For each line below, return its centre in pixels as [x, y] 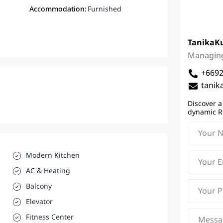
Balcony [39, 187]
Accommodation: [58, 9]
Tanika [201, 43]
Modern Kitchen [53, 156]
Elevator [40, 202]
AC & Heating [48, 171]
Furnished [104, 9]
